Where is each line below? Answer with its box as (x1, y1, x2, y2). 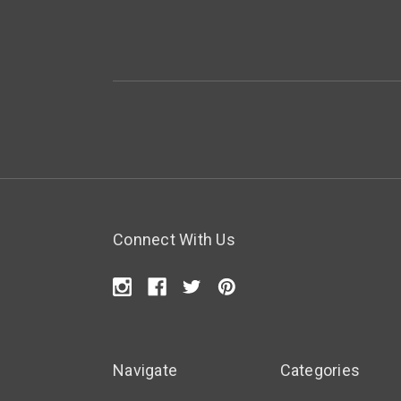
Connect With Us (113, 230, 235, 250)
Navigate (113, 361, 177, 380)
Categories (279, 361, 360, 380)
